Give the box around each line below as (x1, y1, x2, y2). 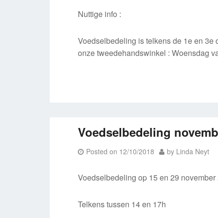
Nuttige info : (78, 8, 122, 19)
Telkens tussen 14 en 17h (78, 199, 166, 210)
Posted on (86, 146, 120, 156)
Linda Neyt (176, 146, 210, 156)
